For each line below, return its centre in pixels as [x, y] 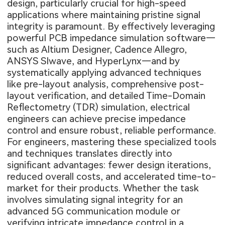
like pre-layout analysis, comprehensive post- [106, 84]
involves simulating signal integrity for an [95, 199]
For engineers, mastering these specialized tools [112, 142]
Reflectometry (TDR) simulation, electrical [99, 107]
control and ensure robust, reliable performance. [112, 130]
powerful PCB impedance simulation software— [111, 38]
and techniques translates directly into [90, 153]
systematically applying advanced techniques [104, 72]
